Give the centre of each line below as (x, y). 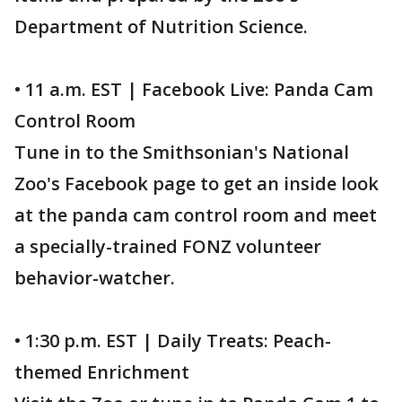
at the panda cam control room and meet (196, 215)
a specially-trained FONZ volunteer (168, 246)
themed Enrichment (102, 372)
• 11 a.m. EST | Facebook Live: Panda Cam (194, 89)
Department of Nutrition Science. (161, 26)
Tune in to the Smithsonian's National (182, 152)
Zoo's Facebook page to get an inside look (197, 184)
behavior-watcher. (95, 278)
